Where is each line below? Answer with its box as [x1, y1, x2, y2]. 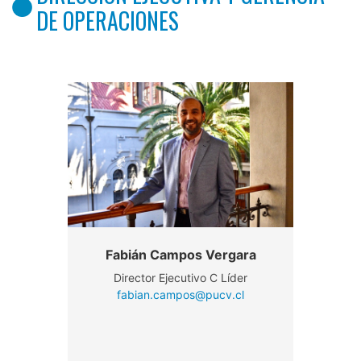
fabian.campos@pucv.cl [117, 287, 244, 301]
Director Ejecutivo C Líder [114, 270, 247, 284]
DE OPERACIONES [36, 3, 179, 37]
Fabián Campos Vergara [105, 246, 256, 263]
